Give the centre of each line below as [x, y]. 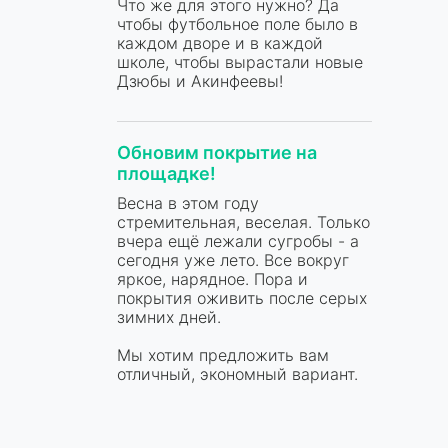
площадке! [166, 173]
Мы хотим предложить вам [223, 354]
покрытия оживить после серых [242, 297]
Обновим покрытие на [217, 152]
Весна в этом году [188, 202]
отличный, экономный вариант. [237, 373]
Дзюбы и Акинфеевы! [200, 80]
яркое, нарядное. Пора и [212, 278]
